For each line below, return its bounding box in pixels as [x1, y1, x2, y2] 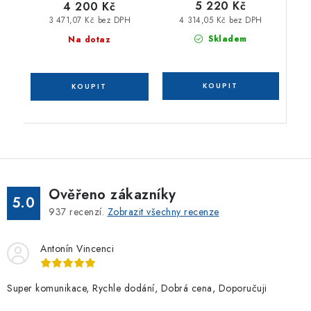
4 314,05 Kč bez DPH [179, 14, 262, 26]
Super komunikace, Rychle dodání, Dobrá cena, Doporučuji [7, 281, 267, 296]
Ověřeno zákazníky [49, 185, 176, 205]
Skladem [205, 33, 247, 46]
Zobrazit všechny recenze [107, 205, 219, 219]
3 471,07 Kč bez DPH [48, 15, 131, 26]
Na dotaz [68, 33, 111, 47]
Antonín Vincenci [40, 242, 114, 256]
